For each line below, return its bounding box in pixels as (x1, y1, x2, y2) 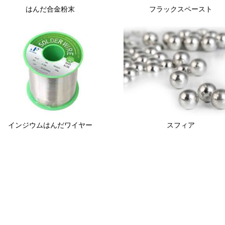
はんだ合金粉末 (25, 5, 75, 14)
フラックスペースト (149, 5, 213, 14)
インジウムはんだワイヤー (8, 121, 92, 130)
